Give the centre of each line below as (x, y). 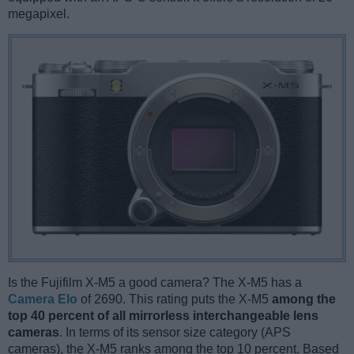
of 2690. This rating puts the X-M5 (175, 299)
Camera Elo (43, 299)
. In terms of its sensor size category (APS (175, 332)
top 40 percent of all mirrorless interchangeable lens (163, 315)
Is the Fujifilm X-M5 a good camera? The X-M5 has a (155, 282)
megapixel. (39, 14)
